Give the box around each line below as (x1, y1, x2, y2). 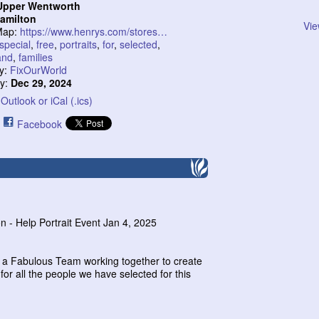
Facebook (17, 117, 63, 131)
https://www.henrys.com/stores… (20, 24, 168, 38)
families (19, 50, 53, 64)
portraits (60, 37, 98, 51)
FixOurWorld (10, 63, 68, 77)
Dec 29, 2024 (11, 75, 73, 90)
